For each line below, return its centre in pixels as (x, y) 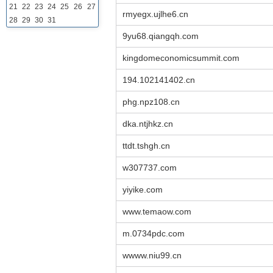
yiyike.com (143, 190)
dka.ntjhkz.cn (148, 124)
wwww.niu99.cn (152, 255)
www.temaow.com (157, 211)
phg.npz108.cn (151, 102)
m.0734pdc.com (154, 233)
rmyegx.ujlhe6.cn (155, 14)
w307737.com (150, 168)
